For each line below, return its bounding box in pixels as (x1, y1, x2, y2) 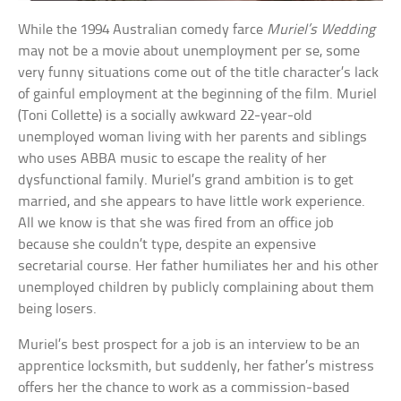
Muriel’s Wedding (267, 21, 376, 38)
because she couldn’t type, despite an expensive (18, 236, 317, 252)
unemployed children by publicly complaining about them (18, 279, 375, 295)
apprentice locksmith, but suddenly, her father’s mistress (18, 358, 375, 374)
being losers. (18, 301, 98, 317)
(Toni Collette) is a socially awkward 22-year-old (18, 107, 313, 124)
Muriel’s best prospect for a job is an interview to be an (18, 337, 361, 353)
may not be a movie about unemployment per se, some (18, 43, 361, 59)
